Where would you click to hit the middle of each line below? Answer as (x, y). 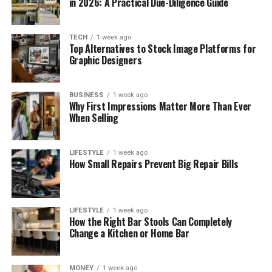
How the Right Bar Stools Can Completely (151, 221)
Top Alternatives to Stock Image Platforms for (162, 48)
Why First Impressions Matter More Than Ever (160, 106)
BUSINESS (86, 95)
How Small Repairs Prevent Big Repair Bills (154, 164)
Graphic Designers (105, 60)
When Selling (93, 117)
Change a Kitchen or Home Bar (129, 233)
